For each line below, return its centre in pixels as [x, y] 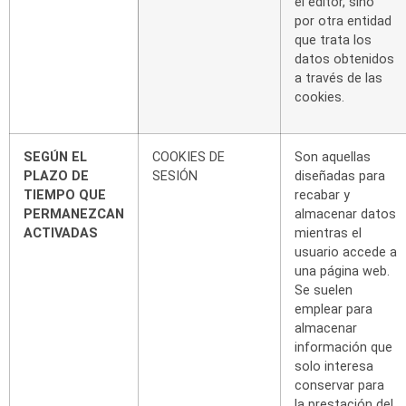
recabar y [322, 195]
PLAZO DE [56, 176]
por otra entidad [343, 21]
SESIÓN [175, 176]
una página [327, 271]
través [324, 78]
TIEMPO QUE [65, 195]
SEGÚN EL [55, 157]
